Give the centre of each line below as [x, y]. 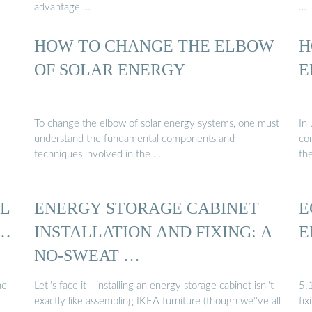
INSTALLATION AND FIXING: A [153, 232]
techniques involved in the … [97, 154]
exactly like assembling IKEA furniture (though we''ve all [157, 301]
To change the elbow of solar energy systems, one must [157, 123]
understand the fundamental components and [134, 139]
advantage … [62, 8]
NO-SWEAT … [87, 256]
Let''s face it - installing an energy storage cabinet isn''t [154, 286]
